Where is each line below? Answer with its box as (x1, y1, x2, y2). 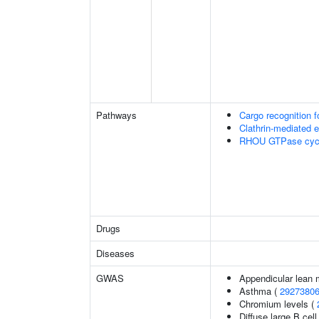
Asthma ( (239, 284, 280, 298)
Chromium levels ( (239, 297, 317, 310)
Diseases (96, 246, 135, 260)
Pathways (96, 108, 137, 122)
